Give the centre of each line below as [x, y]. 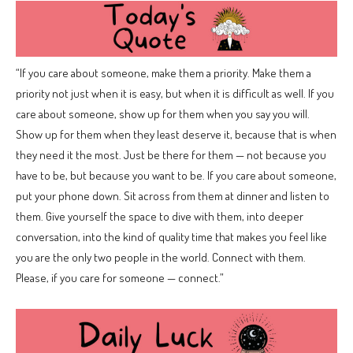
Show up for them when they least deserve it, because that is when [176, 135]
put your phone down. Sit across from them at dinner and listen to [173, 196]
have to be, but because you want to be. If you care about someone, [176, 176]
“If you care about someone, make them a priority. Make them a [163, 73]
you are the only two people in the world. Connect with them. [161, 258]
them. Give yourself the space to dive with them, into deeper [160, 217]
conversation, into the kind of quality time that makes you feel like [171, 237]
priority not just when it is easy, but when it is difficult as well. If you [175, 94]
